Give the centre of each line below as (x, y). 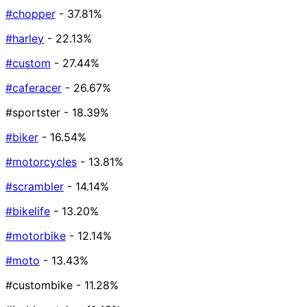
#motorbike (36, 236)
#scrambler (35, 187)
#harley (25, 39)
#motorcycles (41, 162)
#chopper (30, 14)
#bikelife (28, 211)
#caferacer (34, 88)
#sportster (33, 113)
